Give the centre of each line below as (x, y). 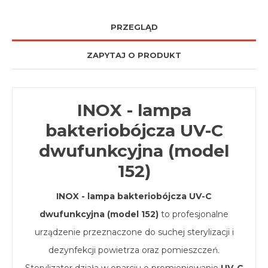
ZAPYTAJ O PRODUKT (134, 55)
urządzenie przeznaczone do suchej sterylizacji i (134, 232)
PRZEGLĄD (134, 27)
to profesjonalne (194, 214)
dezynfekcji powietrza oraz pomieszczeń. (134, 250)
